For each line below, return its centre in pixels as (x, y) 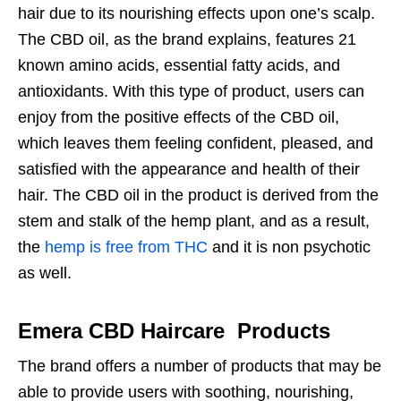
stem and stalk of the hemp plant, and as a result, (194, 222)
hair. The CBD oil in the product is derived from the (198, 196)
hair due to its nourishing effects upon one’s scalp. (196, 14)
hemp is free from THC (126, 247)
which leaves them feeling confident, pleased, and (196, 144)
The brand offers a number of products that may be (200, 367)
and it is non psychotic (289, 247)
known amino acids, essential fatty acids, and (179, 66)
